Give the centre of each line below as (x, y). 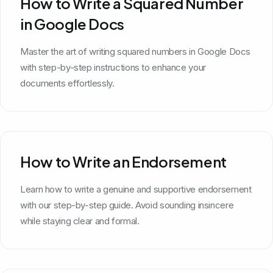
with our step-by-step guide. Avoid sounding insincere (127, 205)
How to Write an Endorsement (123, 161)
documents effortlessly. (67, 83)
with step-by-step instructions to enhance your (113, 67)
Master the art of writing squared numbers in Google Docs (135, 51)
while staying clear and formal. (80, 221)
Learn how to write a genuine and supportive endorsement (136, 189)
